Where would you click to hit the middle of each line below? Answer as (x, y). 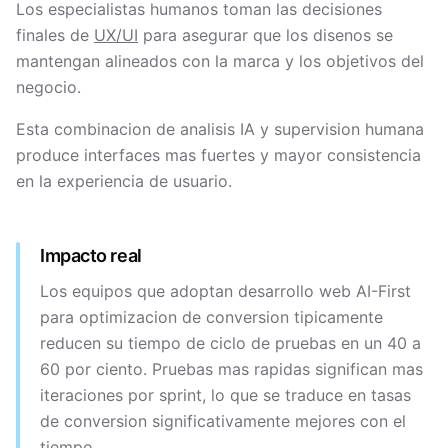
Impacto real (91, 255)
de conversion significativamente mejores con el (223, 421)
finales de (55, 35)
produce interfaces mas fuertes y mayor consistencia (218, 155)
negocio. (48, 87)
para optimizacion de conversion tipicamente (211, 317)
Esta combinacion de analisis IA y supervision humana (220, 129)
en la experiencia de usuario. (124, 181)
